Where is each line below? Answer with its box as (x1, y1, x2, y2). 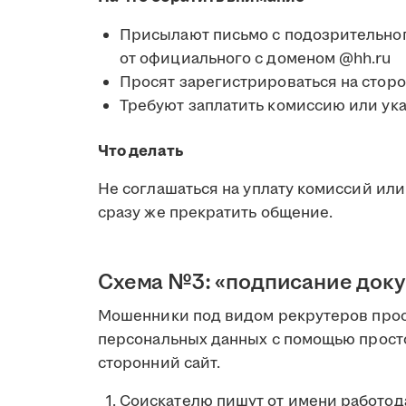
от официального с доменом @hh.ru (120, 47, 391, 70)
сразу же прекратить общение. (98, 201, 337, 224)
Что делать (98, 140, 183, 162)
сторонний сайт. (98, 352, 221, 374)
